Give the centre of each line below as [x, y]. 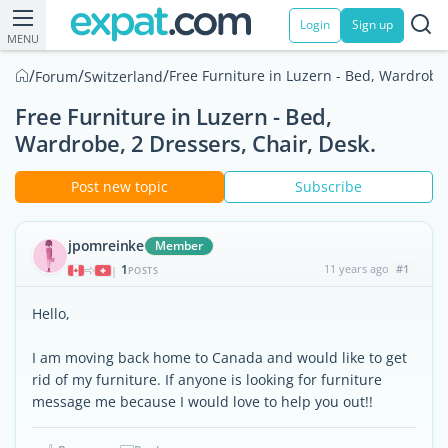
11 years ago [356, 268]
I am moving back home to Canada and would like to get [219, 357]
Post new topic [119, 186]
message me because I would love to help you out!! [202, 401]
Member [179, 245]
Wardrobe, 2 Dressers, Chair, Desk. [195, 143]
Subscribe [328, 186]
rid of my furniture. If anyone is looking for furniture [207, 379]
